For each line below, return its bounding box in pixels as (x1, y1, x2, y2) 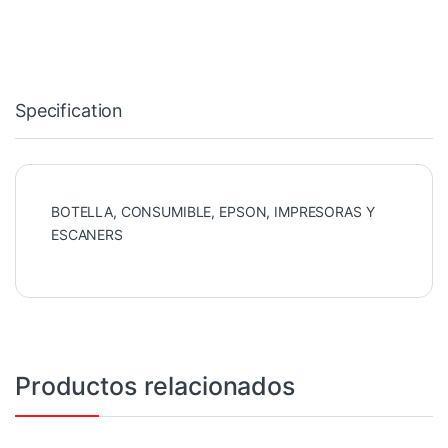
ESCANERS (51, 226, 123, 244)
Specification (15, 100, 124, 122)
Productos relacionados (15, 371, 295, 402)
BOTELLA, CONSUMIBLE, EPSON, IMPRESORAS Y (51, 203, 375, 221)
